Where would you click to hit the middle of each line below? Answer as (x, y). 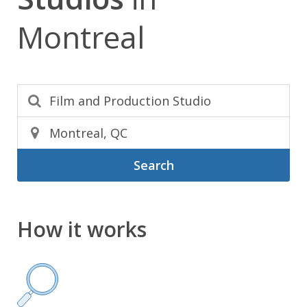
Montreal (81, 37)
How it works (82, 229)
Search (153, 165)
